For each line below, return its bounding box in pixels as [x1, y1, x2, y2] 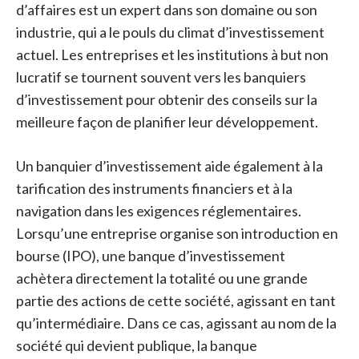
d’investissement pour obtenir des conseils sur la [16, 91, 317, 108]
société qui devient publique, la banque [16, 337, 257, 354]
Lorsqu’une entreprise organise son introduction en [16, 224, 338, 242]
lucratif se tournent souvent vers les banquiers [16, 68, 306, 86]
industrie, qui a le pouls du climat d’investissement [16, 23, 325, 41]
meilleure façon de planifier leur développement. [16, 113, 318, 131]
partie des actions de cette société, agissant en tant [16, 292, 336, 309]
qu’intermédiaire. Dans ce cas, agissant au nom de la [16, 314, 337, 332]
